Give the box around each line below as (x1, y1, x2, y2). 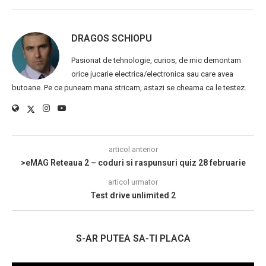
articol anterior (108, 145, 158, 154)
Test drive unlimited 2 (90, 191, 176, 201)
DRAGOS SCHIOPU (71, 33, 152, 45)
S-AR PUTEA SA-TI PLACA (75, 233, 191, 245)
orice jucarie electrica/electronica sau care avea (71, 69, 233, 79)
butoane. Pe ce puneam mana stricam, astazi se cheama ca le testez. (12, 83, 246, 93)
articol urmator (108, 178, 158, 187)
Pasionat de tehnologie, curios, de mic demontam (71, 56, 241, 65)
